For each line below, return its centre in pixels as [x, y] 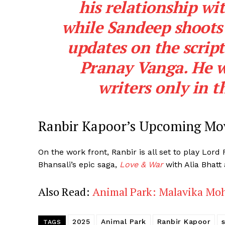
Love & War [141, 164]
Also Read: [65, 191]
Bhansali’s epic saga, [79, 164]
